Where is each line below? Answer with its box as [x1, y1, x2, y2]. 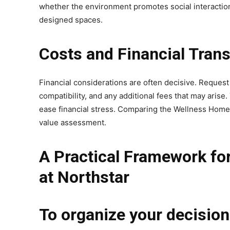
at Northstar [39, 167, 129, 187]
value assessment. [39, 118, 106, 128]
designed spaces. [39, 15, 103, 25]
